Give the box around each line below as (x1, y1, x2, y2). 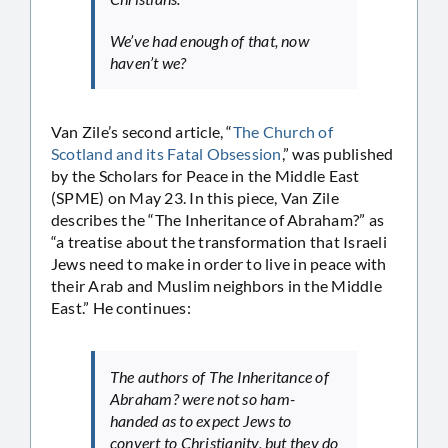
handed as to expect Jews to (110, 410, 292, 430)
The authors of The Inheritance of (110, 366, 329, 386)
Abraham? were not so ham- (110, 388, 296, 408)
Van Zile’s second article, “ (51, 121, 233, 141)
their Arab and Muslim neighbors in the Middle (51, 275, 382, 295)
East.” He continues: (51, 297, 191, 317)
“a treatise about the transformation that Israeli (51, 231, 387, 251)
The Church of (232, 121, 333, 141)
